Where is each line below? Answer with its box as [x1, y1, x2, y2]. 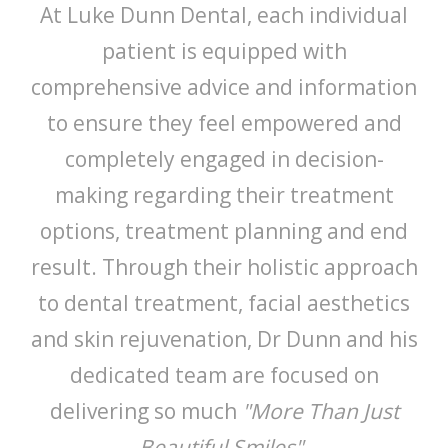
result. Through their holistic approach [30, 252, 418, 281]
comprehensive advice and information [31, 72, 417, 101]
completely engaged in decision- [64, 144, 384, 173]
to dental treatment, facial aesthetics [38, 288, 410, 317]
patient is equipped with [101, 36, 347, 65]
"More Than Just [241, 396, 399, 425]
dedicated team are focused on [69, 360, 379, 389]
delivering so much [49, 396, 242, 425]
